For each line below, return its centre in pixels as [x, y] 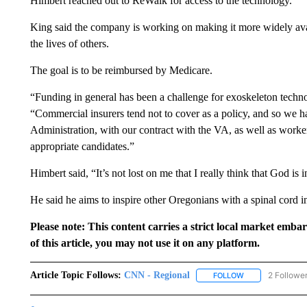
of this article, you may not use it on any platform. [145, 243]
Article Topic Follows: [75, 275]
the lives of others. [69, 44]
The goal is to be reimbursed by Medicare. [121, 71]
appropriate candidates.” [82, 147]
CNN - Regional [157, 275]
